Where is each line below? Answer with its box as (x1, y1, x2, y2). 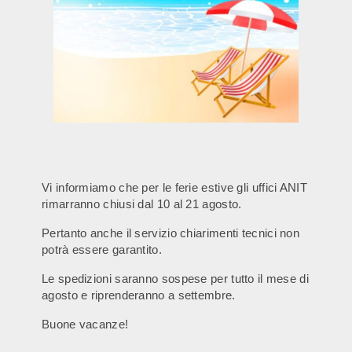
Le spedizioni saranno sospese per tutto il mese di (42, 272, 309, 285)
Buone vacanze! (42, 317, 129, 331)
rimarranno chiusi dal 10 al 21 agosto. (42, 197, 242, 211)
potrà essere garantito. (42, 243, 162, 256)
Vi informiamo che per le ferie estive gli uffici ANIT (42, 181, 307, 194)
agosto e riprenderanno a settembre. (42, 288, 236, 302)
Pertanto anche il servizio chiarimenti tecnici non (42, 226, 299, 240)
